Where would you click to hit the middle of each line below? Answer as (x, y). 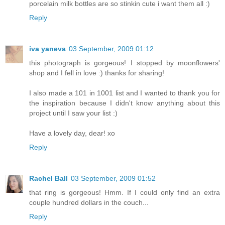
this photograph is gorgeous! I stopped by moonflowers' (125, 63)
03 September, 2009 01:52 (113, 179)
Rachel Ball (48, 179)
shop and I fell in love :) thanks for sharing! (97, 73)
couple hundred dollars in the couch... (89, 203)
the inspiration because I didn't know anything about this (125, 103)
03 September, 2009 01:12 (111, 49)
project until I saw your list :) (73, 113)
